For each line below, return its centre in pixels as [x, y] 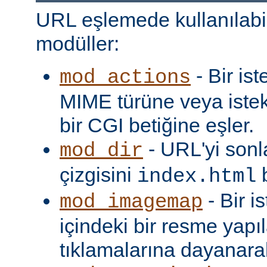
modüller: [77, 43]
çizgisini [98, 174]
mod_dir [101, 150]
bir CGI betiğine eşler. [157, 125]
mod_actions [125, 77]
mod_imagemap [131, 202]
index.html [197, 176]
